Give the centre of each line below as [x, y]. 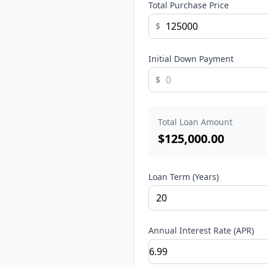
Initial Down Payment [191, 59]
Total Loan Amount [195, 122]
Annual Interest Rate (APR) [201, 230]
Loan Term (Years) [184, 177]
